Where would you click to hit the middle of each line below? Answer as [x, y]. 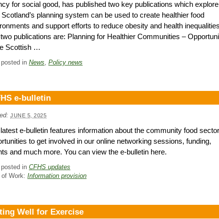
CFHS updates [50, 167]
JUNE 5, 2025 [29, 116]
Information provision [57, 176]
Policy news [66, 62]
